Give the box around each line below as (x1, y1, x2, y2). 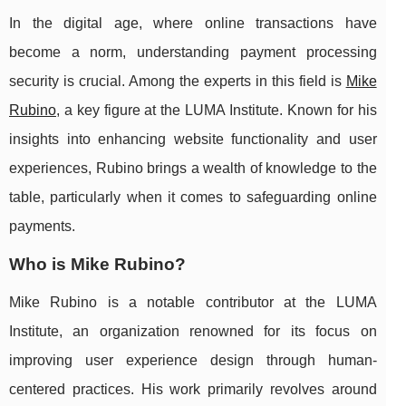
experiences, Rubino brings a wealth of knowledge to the (9, 160, 377, 177)
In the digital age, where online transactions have (9, 15, 377, 32)
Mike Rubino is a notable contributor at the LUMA (9, 295, 377, 311)
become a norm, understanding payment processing (9, 44, 377, 61)
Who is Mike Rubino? (9, 255, 186, 275)
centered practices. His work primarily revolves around (9, 382, 377, 398)
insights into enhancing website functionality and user (9, 131, 377, 148)
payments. (9, 218, 75, 235)
